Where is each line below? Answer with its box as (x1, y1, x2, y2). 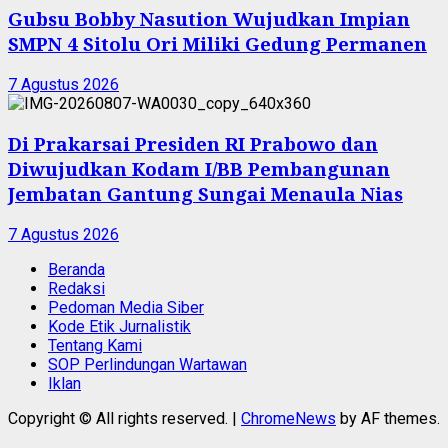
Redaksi (48, 278, 105, 298)
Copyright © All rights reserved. (8, 408, 232, 428)
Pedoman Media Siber (48, 297, 204, 317)
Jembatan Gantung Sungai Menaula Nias (8, 181, 403, 207)
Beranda (48, 259, 105, 279)
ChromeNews (241, 408, 336, 428)
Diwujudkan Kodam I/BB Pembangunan (8, 156, 390, 182)
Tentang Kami (48, 335, 142, 355)
